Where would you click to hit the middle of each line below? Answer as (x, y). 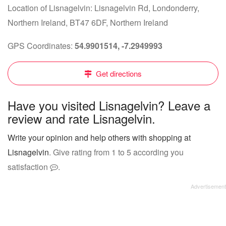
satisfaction (29, 167)
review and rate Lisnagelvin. (81, 118)
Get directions (118, 73)
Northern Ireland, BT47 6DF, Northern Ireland (88, 22)
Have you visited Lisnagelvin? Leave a (109, 105)
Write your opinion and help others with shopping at (99, 137)
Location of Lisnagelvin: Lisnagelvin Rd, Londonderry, (103, 8)
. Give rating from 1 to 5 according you (116, 152)
